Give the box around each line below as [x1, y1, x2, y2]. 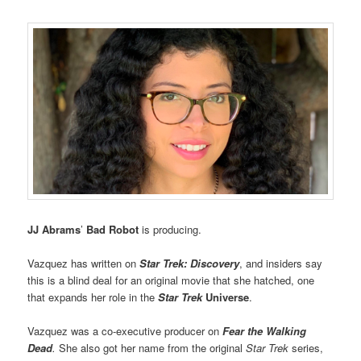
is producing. [139, 222, 202, 238]
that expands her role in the [27, 289, 159, 305]
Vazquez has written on [27, 255, 140, 272]
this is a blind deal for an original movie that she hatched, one [27, 272, 315, 288]
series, [288, 340, 324, 356]
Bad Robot [86, 222, 139, 238]
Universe [202, 289, 250, 305]
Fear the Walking [222, 323, 307, 339]
